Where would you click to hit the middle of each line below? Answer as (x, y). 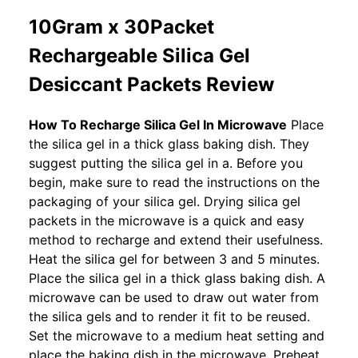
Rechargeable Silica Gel (139, 56)
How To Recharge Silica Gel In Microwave (158, 125)
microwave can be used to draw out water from (174, 298)
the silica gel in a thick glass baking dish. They (169, 144)
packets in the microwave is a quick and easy (167, 221)
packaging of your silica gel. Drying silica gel (165, 202)
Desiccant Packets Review (151, 85)
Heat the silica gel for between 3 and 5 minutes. (174, 259)
